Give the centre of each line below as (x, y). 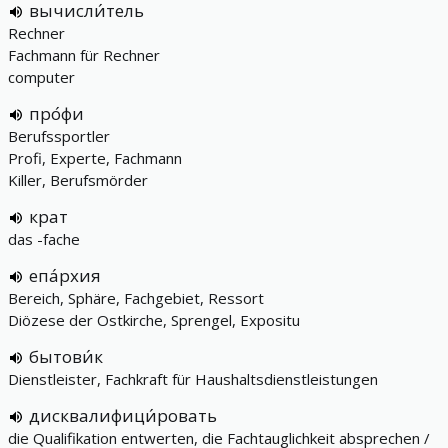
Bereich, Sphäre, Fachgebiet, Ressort (136, 298)
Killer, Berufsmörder (78, 180)
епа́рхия (65, 275)
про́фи (56, 113)
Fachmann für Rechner (84, 55)
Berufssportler (59, 136)
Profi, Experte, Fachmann (95, 158)
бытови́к (66, 356)
